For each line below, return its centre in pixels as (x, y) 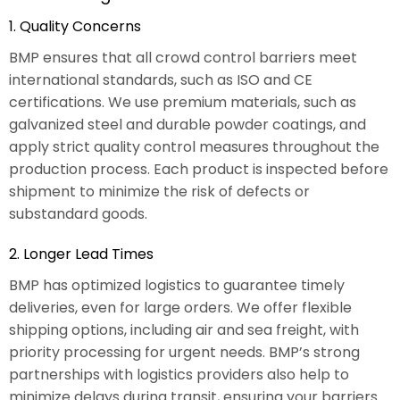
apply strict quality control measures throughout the (194, 146)
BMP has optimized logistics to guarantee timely (177, 285)
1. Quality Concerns (75, 26)
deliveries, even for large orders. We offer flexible (180, 307)
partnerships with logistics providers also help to (179, 374)
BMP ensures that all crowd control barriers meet (183, 57)
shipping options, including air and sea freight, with (184, 329)
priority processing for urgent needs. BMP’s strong (184, 352)
